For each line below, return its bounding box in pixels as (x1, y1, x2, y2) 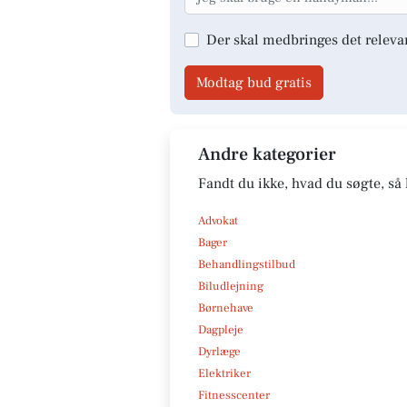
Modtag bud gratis (196, 73, 312, 92)
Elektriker (198, 365, 251, 381)
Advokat (198, 213, 238, 228)
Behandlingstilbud (198, 256, 295, 272)
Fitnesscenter (198, 387, 270, 402)
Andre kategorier (198, 142, 336, 166)
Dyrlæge (198, 343, 241, 359)
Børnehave (198, 300, 253, 315)
